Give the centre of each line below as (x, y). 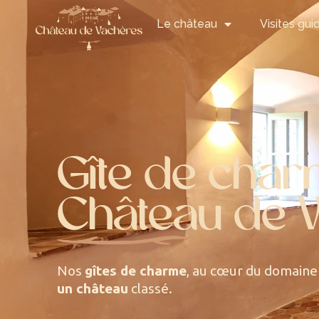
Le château (187, 24)
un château (93, 288)
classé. (150, 288)
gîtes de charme (136, 270)
